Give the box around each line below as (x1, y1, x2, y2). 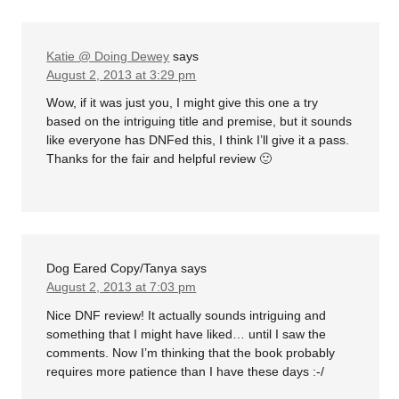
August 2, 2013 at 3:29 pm (46, 67, 197, 82)
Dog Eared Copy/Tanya (46, 261, 178, 276)
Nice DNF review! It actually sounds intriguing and (46, 307, 327, 322)
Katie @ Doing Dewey (46, 48, 170, 63)
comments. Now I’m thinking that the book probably (46, 345, 336, 360)
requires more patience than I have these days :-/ (46, 363, 325, 379)
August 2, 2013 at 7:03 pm (46, 280, 197, 295)
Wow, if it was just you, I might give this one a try (46, 95, 319, 110)
